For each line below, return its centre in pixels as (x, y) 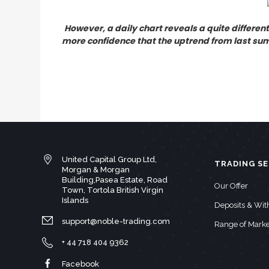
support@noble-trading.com (116, 221)
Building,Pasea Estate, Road (115, 180)
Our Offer (231, 186)
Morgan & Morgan (96, 169)
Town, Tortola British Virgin (113, 190)
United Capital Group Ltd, (110, 159)
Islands (75, 200)
